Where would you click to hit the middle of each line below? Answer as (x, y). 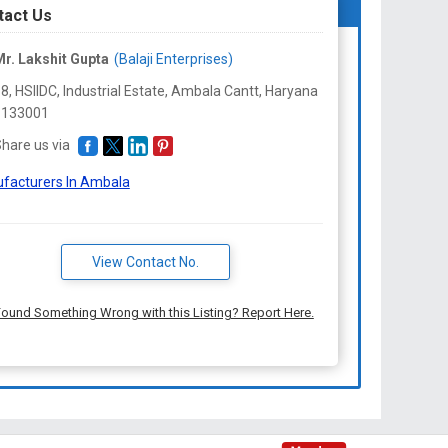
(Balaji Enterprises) (173, 59)
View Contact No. (145, 262)
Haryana (291, 91)
